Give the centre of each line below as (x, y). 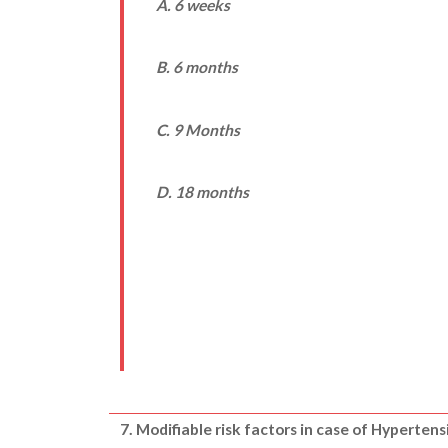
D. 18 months (202, 191)
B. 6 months (196, 67)
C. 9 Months (197, 129)
